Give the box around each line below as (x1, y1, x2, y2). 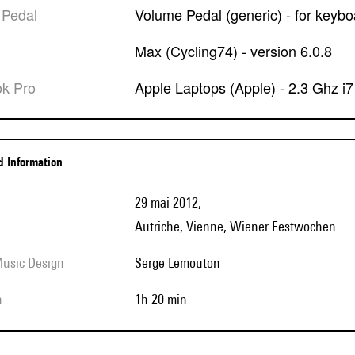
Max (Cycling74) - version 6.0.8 (147, 40, 332, 61)
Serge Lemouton (142, 254, 220, 271)
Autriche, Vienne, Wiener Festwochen (135, 218, 336, 235)
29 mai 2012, (135, 194, 204, 211)
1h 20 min (141, 291, 187, 307)
